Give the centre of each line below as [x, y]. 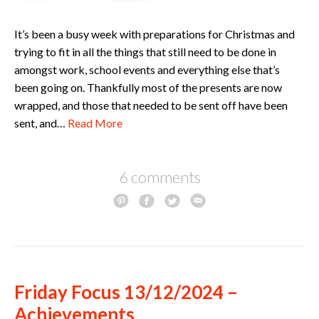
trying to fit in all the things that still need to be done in [145, 52]
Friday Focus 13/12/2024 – [126, 292]
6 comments [159, 177]
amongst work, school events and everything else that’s [147, 70]
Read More [95, 123]
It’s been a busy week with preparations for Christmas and [155, 34]
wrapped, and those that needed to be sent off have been [151, 105]
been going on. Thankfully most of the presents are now [148, 88]
